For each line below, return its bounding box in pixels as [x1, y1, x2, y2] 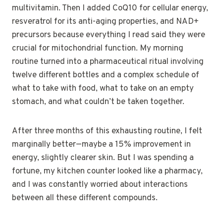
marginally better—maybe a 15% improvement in [12, 139, 191, 150]
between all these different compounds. [12, 192, 158, 204]
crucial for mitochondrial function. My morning [12, 43, 183, 54]
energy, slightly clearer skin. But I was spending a [12, 152, 194, 164]
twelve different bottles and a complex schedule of [12, 69, 199, 81]
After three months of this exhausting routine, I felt [12, 125, 202, 137]
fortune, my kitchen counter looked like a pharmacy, [12, 166, 203, 177]
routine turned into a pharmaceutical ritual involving [12, 56, 204, 67]
